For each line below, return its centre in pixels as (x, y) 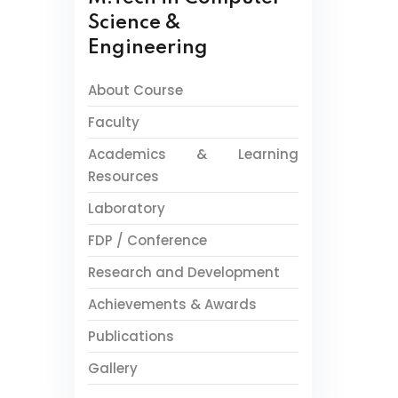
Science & (134, 23)
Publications (131, 336)
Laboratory (126, 208)
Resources (123, 176)
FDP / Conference (147, 240)
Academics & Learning (193, 154)
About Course (135, 90)
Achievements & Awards (172, 304)
